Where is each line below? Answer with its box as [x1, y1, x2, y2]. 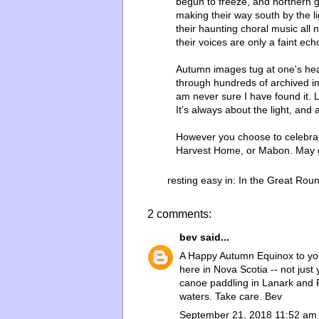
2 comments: [147, 207, 211, 220]
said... [197, 231, 229, 243]
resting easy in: [167, 174, 239, 186]
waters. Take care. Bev [179, 290, 282, 302]
